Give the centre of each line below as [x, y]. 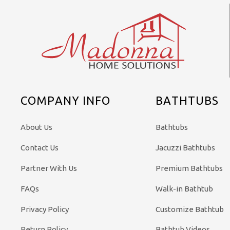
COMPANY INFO [66, 100]
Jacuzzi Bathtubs [185, 148]
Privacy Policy [45, 209]
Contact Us [40, 148]
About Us [37, 127]
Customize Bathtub [189, 209]
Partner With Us [49, 168]
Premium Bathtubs [189, 168]
